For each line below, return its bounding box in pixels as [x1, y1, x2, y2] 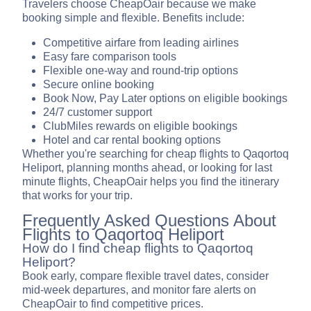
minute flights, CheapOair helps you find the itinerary [22, 176, 279, 188]
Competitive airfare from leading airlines [43, 37, 239, 49]
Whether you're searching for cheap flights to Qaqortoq [22, 148, 289, 160]
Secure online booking [43, 78, 154, 91]
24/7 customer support [43, 106, 152, 119]
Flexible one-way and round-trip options [43, 65, 238, 77]
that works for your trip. [22, 190, 133, 202]
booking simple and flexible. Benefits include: [22, 12, 244, 24]
